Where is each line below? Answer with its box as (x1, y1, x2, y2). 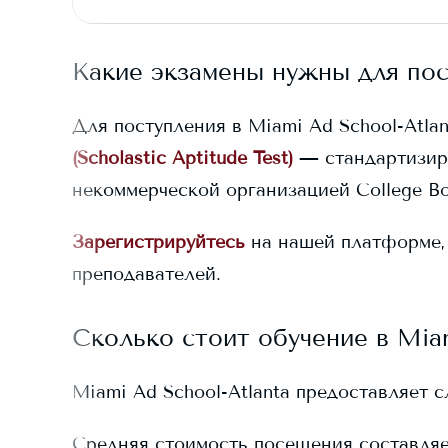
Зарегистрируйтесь (72, 231, 245, 253)
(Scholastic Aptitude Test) (72, 147, 293, 169)
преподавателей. (72, 263, 221, 285)
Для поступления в (72, 115, 248, 137)
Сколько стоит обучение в (72, 323, 397, 352)
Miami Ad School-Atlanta (72, 381, 290, 403)
